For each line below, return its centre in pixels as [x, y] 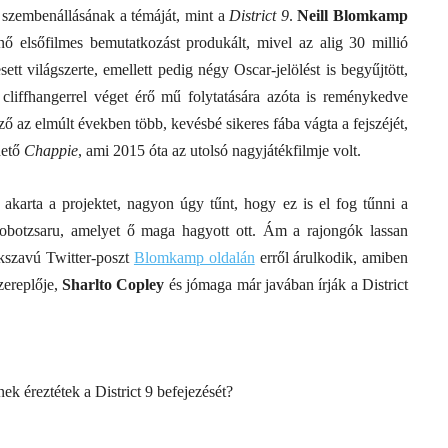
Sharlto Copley [113, 284]
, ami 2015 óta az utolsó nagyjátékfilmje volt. [219, 150]
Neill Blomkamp [353, 15]
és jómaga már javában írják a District [286, 284]
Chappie [51, 150]
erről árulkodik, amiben [334, 257]
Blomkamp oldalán [194, 257]
